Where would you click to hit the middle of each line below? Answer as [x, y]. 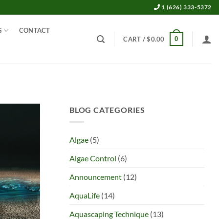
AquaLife [85, 195]
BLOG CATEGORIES [107, 110]
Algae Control [93, 158]
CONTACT [34, 30]
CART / [135, 39]
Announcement [96, 176]
